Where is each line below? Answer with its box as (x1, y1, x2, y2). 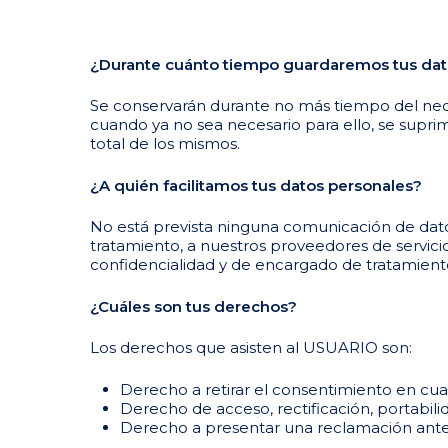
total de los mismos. (90, 134, 240, 154)
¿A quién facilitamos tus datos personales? (90, 175, 422, 195)
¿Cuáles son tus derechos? (90, 296, 297, 316)
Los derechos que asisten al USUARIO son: (90, 338, 412, 358)
